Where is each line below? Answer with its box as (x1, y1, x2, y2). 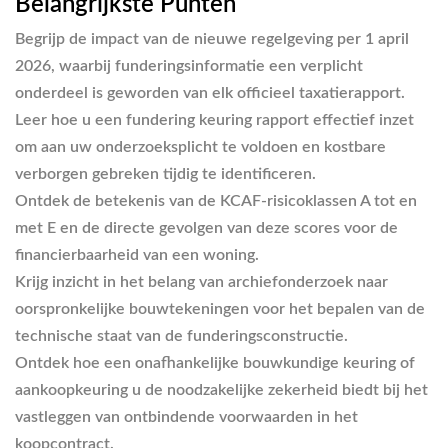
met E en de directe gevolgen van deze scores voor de (15, 219, 398, 236)
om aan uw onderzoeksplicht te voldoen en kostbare (15, 138, 386, 155)
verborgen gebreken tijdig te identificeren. (15, 165, 316, 182)
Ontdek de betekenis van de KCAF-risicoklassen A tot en (15, 192, 417, 209)
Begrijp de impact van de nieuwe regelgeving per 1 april (15, 30, 409, 47)
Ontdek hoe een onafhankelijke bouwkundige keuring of (15, 354, 415, 371)
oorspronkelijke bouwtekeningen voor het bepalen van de (15, 300, 425, 317)
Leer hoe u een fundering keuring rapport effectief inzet (15, 111, 414, 128)
